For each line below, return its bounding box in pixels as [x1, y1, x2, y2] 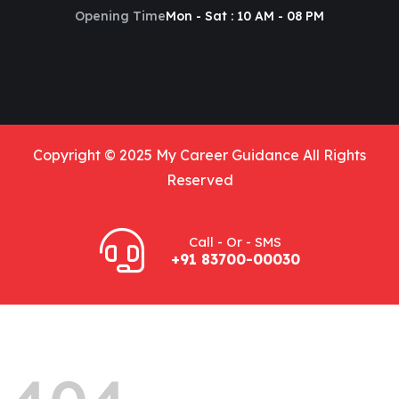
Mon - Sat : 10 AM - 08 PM [166, 7, 324, 24]
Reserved [166, 170, 233, 189]
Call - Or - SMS [189, 232, 281, 250]
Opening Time [75, 7, 166, 24]
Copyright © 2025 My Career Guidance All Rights [33, 145, 366, 164]
